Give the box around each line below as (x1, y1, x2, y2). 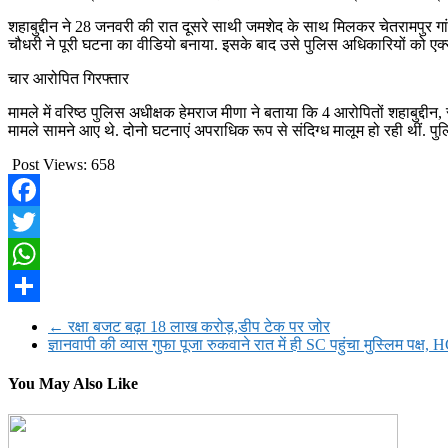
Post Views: (12, 155, 87, 173)
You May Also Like (8, 374, 138, 392)
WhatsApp (8, 276, 76, 294)
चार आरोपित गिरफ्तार (8, 69, 129, 87)
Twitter (8, 244, 53, 262)
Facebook (8, 212, 70, 230)
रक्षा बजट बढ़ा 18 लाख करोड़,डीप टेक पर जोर (64, 317, 330, 335)
